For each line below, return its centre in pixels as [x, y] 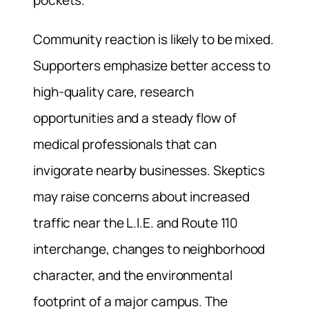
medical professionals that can [125, 144]
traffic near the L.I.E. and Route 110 [136, 223]
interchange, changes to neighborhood [149, 249]
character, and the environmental [133, 276]
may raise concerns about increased [141, 197]
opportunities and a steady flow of [135, 118]
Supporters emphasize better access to [152, 66]
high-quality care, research [114, 92]
